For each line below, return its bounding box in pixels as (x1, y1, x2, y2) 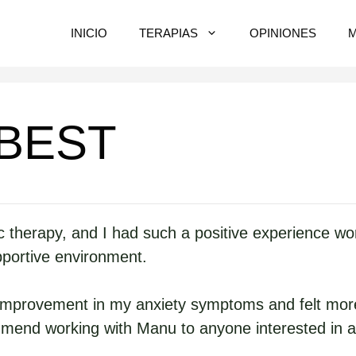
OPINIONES (250, 26, 316, 40)
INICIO (71, 26, 107, 40)
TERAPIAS (139, 26, 198, 40)
